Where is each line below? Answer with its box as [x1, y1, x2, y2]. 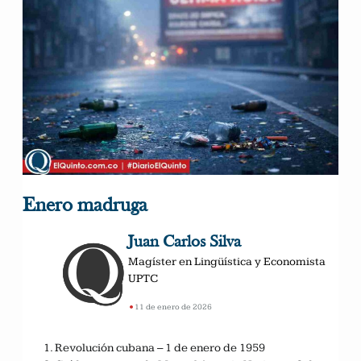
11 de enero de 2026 [134, 301, 212, 312]
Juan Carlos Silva [127, 234, 241, 251]
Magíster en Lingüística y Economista [127, 255, 326, 269]
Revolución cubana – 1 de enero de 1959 [55, 341, 265, 355]
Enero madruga [23, 196, 147, 217]
